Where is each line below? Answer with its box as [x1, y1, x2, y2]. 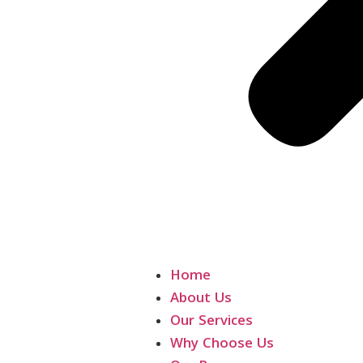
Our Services [170, 310, 253, 334]
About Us [170, 288, 232, 311]
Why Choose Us [170, 333, 274, 357]
